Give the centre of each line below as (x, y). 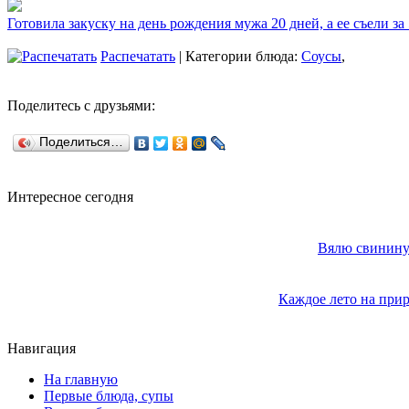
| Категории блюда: (238, 57)
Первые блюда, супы (109, 396)
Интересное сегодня (70, 197)
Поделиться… (81, 142)
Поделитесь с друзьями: (81, 106)
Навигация (42, 349)
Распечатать (138, 57)
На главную (81, 380)
